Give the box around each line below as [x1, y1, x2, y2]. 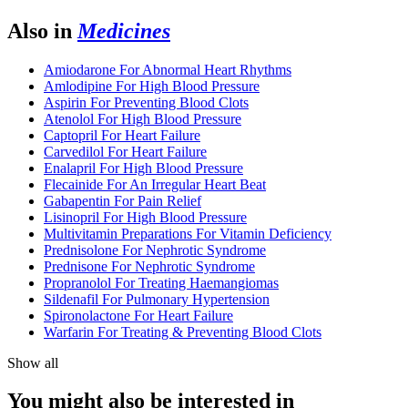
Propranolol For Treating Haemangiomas [44, 274, 279, 291]
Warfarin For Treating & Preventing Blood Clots [44, 323, 321, 340]
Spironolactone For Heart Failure [44, 307, 233, 323]
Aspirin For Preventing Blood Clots [44, 94, 249, 110]
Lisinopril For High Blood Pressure [44, 209, 247, 225]
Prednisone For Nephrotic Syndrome [44, 258, 255, 274]
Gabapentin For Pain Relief [44, 192, 201, 209]
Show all [7, 354, 58, 371]
